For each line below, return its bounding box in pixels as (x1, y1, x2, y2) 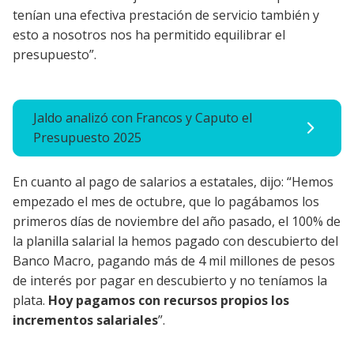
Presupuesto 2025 (33, 128, 141, 146)
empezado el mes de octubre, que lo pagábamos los (13, 192, 319, 210)
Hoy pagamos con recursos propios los (48, 291, 289, 309)
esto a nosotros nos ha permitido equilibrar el (13, 25, 285, 43)
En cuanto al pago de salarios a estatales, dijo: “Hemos (13, 172, 333, 190)
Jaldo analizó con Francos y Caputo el (33, 108, 252, 126)
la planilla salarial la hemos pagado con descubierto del (13, 232, 338, 250)
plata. (13, 291, 48, 309)
